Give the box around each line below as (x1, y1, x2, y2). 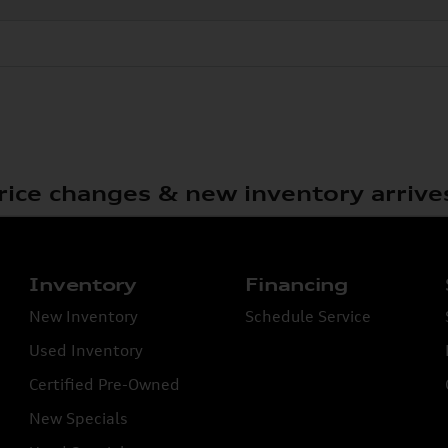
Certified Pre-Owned (29, 374, 181, 393)
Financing (245, 272, 349, 295)
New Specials (29, 408, 129, 427)
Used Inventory (29, 340, 144, 359)
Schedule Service (245, 306, 372, 325)
